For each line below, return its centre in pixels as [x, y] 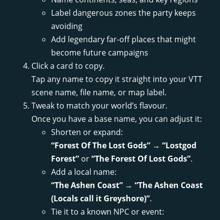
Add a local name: [84, 172]
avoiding [67, 26]
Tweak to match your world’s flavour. [99, 106]
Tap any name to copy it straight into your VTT [117, 79]
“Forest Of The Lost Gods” [101, 146]
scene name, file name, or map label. [99, 93]
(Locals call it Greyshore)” [100, 199]
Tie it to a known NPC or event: [108, 212]
